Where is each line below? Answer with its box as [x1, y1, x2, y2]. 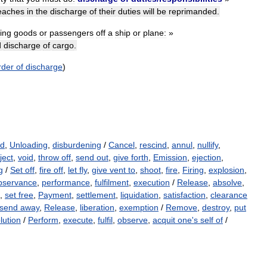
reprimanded [169, 7, 217, 17]
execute [63, 215, 93, 225]
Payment [38, 190, 72, 200]
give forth [113, 153, 148, 163]
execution [133, 178, 170, 188]
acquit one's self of [153, 215, 223, 225]
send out [76, 153, 108, 163]
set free [5, 190, 33, 200]
